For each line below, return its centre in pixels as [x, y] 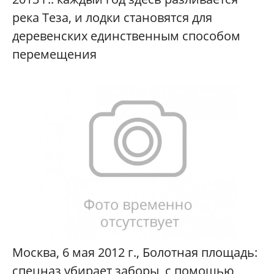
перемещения [54, 54]
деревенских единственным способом [126, 36]
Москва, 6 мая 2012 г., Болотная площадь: [135, 252]
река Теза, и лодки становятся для [112, 18]
